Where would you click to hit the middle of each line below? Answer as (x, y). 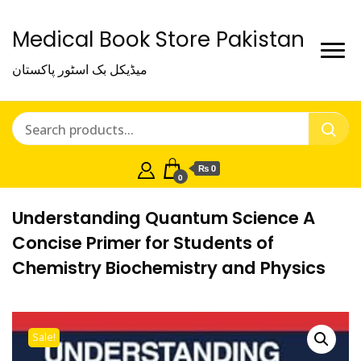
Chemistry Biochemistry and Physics (169, 268)
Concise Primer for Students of (143, 243)
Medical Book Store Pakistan (158, 39)
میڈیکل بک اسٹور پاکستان (80, 69)
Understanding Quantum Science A (164, 218)
